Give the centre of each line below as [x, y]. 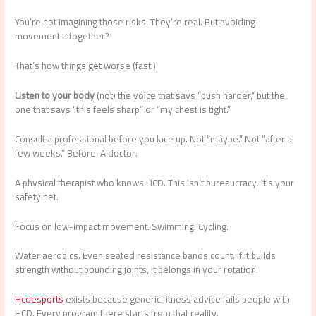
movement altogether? [62, 36]
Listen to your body [55, 95]
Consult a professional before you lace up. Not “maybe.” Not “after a [154, 139]
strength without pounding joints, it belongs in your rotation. [137, 270]
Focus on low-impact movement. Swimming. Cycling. [122, 226]
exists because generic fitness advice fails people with [177, 299]
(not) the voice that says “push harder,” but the [190, 95]
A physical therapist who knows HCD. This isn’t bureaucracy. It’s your [155, 182]
